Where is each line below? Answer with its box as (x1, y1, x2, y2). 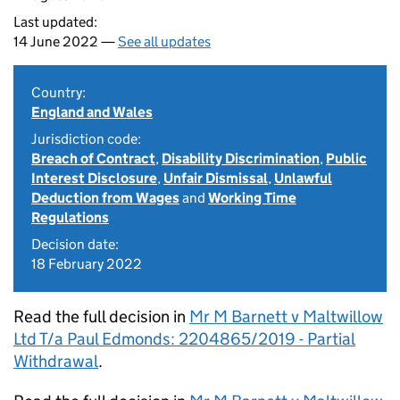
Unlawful (274, 170, 332, 187)
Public (326, 150, 367, 167)
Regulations (31, 209, 109, 226)
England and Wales (31, 104, 153, 121)
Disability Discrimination (162, 150, 320, 167)
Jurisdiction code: (31, 130, 141, 147)
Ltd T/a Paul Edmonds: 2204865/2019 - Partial (13, 329, 355, 349)
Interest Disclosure (31, 170, 157, 187)
